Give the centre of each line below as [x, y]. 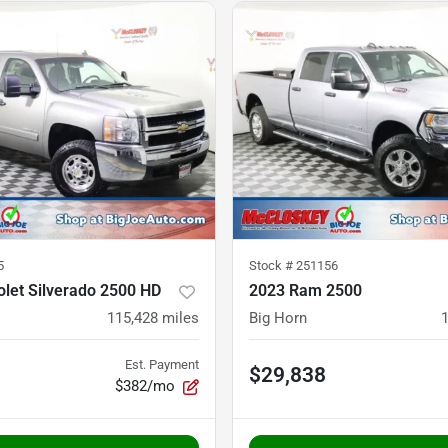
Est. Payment [162, 365]
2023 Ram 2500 [305, 291]
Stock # [272, 266]
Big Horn [278, 318]
